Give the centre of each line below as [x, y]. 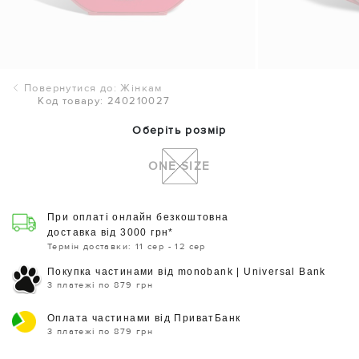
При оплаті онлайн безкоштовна [138, 217]
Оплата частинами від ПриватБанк [144, 318]
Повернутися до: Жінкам [93, 88]
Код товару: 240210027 [104, 101]
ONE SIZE [179, 166]
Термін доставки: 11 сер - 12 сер [127, 246]
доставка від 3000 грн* [111, 232]
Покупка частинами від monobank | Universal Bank [187, 271]
